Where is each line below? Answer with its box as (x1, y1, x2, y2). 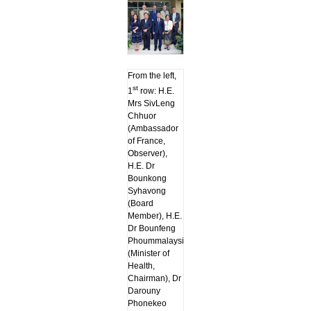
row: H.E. (137, 86, 174, 96)
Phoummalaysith (127, 236, 191, 246)
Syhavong (127, 186, 166, 196)
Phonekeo (127, 299, 167, 309)
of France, (127, 136, 165, 146)
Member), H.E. (127, 211, 182, 221)
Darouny (127, 286, 160, 296)
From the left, (127, 71, 176, 81)
